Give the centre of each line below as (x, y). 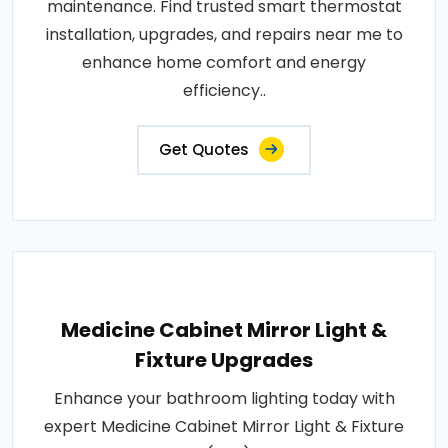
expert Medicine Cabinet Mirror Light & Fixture (224, 427)
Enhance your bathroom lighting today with (224, 399)
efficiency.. (224, 91)
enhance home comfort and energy (224, 63)
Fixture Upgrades (224, 360)
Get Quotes (204, 150)
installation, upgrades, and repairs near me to (224, 35)
